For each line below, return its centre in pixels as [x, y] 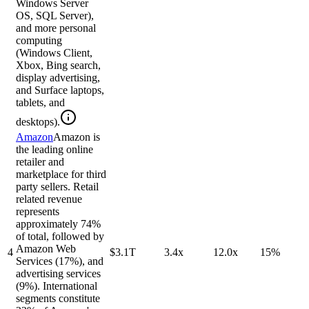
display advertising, [58, 78]
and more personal [56, 28]
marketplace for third [61, 175]
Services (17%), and [60, 261]
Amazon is [77, 137]
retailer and [40, 162]
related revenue [49, 199]
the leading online [54, 150]
